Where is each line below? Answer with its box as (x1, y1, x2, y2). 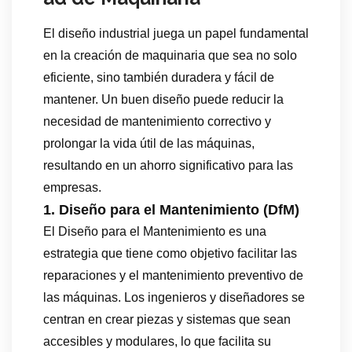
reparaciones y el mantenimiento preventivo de (43, 268, 303, 282)
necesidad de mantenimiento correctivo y (43, 114, 271, 128)
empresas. (43, 180, 101, 194)
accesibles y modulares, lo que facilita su (43, 334, 271, 348)
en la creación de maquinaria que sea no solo (43, 48, 297, 62)
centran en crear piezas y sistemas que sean (43, 312, 291, 326)
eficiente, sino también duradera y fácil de (43, 70, 274, 84)
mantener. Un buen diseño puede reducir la (43, 92, 284, 106)
